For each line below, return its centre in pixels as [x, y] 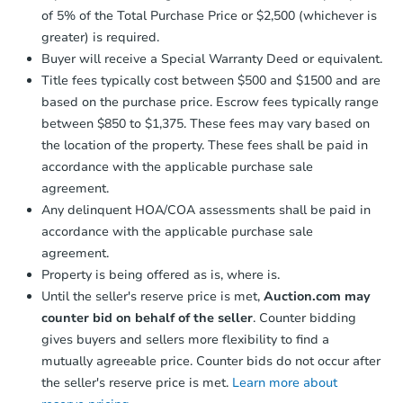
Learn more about [285, 383]
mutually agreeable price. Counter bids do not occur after [211, 362]
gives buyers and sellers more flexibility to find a [185, 340]
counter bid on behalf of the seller [147, 318]
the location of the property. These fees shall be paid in [205, 146]
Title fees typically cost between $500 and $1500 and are [211, 81]
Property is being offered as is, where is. [161, 275]
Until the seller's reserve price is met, [152, 297]
